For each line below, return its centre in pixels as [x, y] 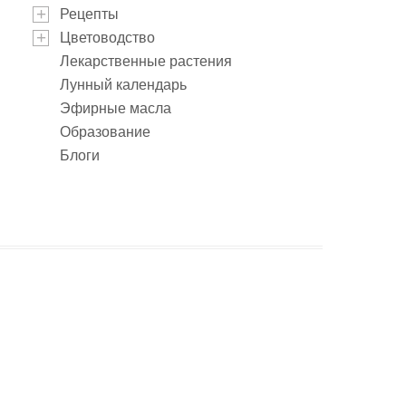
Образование [105, 132]
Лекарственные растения [146, 61]
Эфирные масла [116, 108]
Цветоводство [107, 38]
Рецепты [89, 14]
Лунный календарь [123, 85]
